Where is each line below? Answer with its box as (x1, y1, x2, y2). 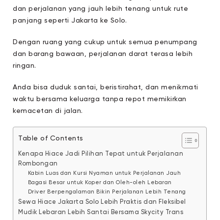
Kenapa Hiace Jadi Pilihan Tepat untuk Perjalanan (18, 151, 184, 158)
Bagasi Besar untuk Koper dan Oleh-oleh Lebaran (27, 180, 172, 186)
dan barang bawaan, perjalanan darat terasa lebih (13, 51, 193, 58)
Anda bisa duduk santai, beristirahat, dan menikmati (13, 84, 198, 91)
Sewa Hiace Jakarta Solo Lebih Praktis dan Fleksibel (18, 199, 186, 206)
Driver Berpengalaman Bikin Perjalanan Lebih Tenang (27, 189, 186, 195)
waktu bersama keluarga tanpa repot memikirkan (13, 96, 187, 103)
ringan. (13, 62, 36, 70)
